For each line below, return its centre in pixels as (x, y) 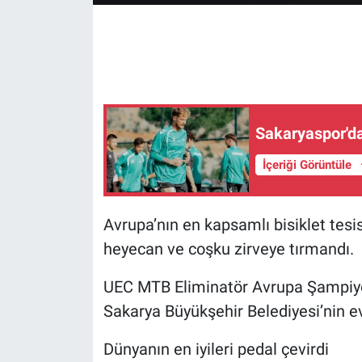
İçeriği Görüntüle (308, 165)
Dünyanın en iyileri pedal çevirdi (216, 349)
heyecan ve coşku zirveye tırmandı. (228, 248)
